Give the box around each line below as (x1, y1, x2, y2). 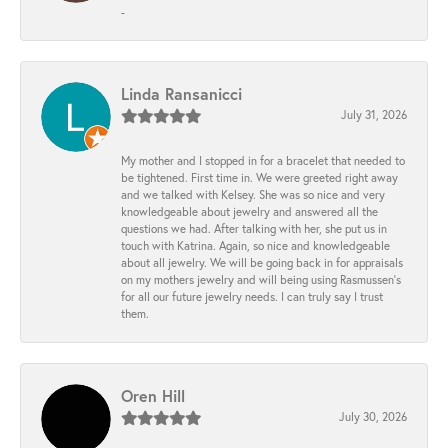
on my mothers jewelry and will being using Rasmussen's (121, 272, 401, 288)
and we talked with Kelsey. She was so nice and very (121, 187, 385, 203)
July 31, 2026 (341, 107, 407, 123)
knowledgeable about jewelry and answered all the (121, 204, 378, 220)
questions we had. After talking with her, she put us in (121, 221, 387, 237)
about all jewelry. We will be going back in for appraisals (121, 255, 403, 271)
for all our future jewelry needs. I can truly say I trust (121, 289, 383, 305)
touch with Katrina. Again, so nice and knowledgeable (121, 238, 390, 254)
